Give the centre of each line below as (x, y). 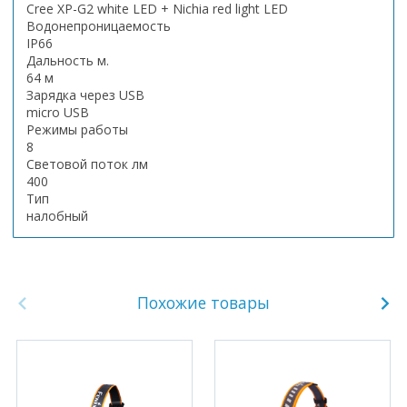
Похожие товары (203, 302)
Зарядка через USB (85, 94)
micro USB (58, 112)
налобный (57, 215)
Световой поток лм (87, 164)
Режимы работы (77, 129)
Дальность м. (68, 60)
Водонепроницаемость (99, 25)
